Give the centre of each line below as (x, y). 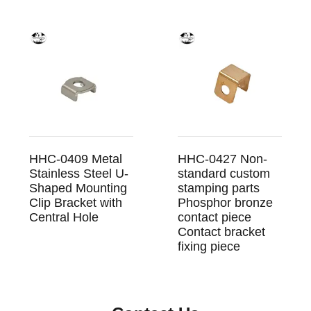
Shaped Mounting (78, 188)
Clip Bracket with (76, 203)
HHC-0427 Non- (222, 159)
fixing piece (209, 247)
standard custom (224, 174)
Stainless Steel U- (79, 174)
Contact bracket (221, 232)
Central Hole (64, 218)
